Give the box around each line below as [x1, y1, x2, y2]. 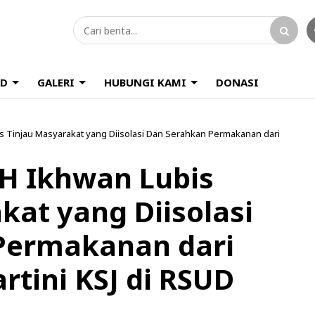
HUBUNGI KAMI [104, 75, 186, 89]
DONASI [216, 75, 259, 89]
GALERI [37, 75, 75, 89]
